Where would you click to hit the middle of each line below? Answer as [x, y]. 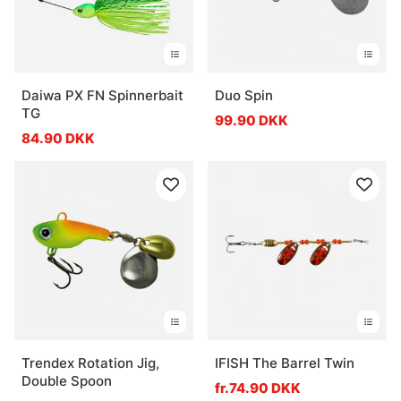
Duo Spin [244, 95]
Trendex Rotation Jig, [90, 363]
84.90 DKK [58, 138]
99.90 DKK [252, 120]
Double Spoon [67, 380]
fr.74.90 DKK [258, 388]
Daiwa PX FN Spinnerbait [102, 95]
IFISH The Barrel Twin [285, 363]
